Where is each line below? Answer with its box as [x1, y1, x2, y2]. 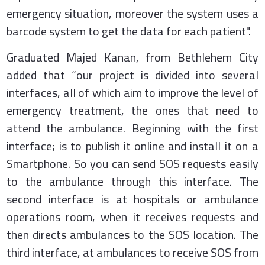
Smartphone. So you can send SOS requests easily [7, 152, 258, 174]
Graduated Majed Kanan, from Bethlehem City [7, 46, 258, 68]
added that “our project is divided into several [7, 63, 258, 86]
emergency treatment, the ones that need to [7, 99, 258, 121]
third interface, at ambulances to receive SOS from [7, 241, 258, 263]
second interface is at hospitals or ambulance [7, 188, 258, 210]
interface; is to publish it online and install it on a [7, 134, 258, 157]
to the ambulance [7, 170, 111, 192]
